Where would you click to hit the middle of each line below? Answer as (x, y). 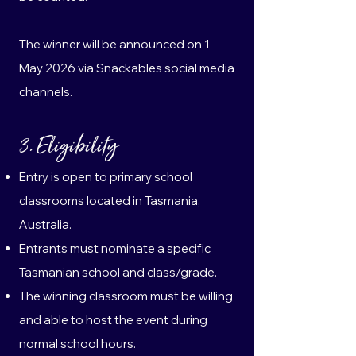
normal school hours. (77, 344)
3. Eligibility (68, 147)
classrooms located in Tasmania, (110, 201)
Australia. (45, 224)
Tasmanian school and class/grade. (118, 272)
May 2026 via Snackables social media (127, 68)
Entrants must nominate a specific (115, 248)
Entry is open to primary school (106, 177)
